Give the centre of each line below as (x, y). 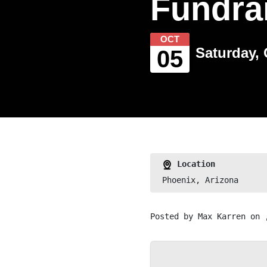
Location (193, 164)
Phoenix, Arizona (200, 180)
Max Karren (222, 216)
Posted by (174, 216)
